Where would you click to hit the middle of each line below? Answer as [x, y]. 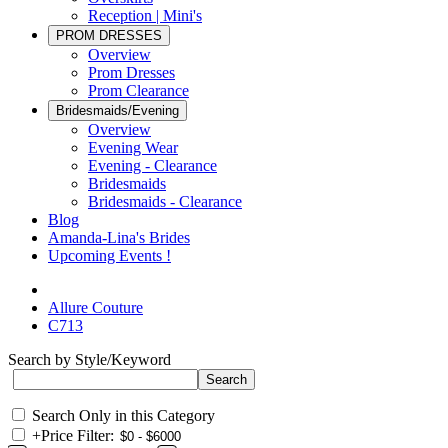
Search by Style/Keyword [89, 359]
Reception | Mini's [145, 15]
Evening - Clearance [152, 165]
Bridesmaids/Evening [117, 110]
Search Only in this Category [123, 415]
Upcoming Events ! [109, 255]
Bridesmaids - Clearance [165, 201]
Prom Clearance [138, 90]
